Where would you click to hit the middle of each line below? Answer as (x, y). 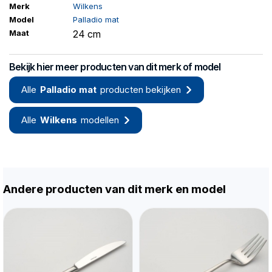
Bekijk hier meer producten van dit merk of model (115, 67)
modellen (100, 120)
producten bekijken (141, 90)
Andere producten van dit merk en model (114, 189)
